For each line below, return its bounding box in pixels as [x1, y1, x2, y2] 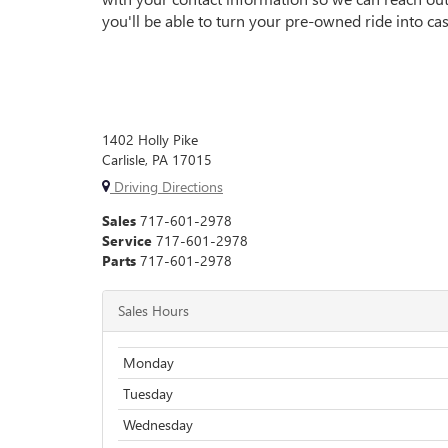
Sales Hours [118, 301, 189, 320]
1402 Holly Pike [102, 130, 198, 149]
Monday [123, 353, 174, 372]
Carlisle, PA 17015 [102, 150, 212, 169]
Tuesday [123, 384, 173, 403]
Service [102, 231, 152, 250]
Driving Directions [110, 177, 223, 196]
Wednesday [123, 415, 193, 434]
